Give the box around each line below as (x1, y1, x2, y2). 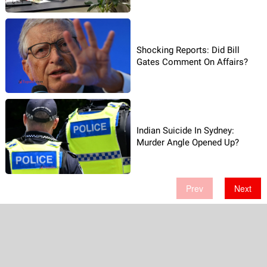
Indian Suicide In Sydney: (136, 125, 234, 136)
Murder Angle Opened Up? (136, 137, 239, 148)
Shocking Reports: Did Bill (136, 44, 240, 55)
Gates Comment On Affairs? (136, 56, 248, 67)
